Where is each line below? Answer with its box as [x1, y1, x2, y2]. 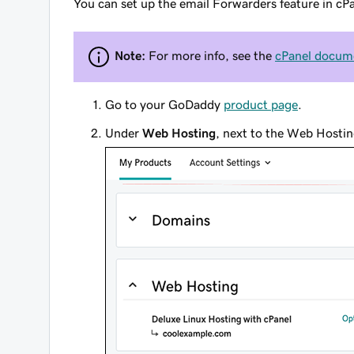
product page [224, 98, 298, 111]
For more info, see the [145, 48, 275, 62]
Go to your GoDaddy [105, 98, 224, 111]
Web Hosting [142, 126, 216, 139]
